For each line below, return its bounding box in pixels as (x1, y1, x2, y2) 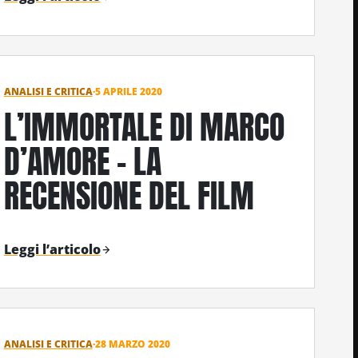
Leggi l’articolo (3, 240, 101, 258)
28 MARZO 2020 (94, 337, 170, 352)
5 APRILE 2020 (94, 84, 162, 98)
